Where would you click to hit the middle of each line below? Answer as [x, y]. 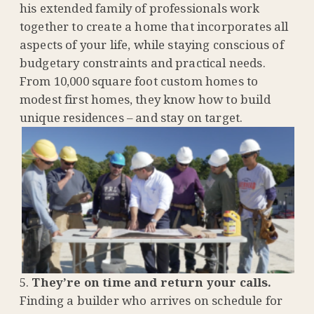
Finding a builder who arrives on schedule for [151, 301]
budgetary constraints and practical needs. [143, 63]
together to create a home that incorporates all [154, 27]
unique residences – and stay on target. [131, 118]
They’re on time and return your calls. [152, 282]
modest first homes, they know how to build [145, 100]
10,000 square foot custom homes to [156, 81]
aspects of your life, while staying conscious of [152, 45]
